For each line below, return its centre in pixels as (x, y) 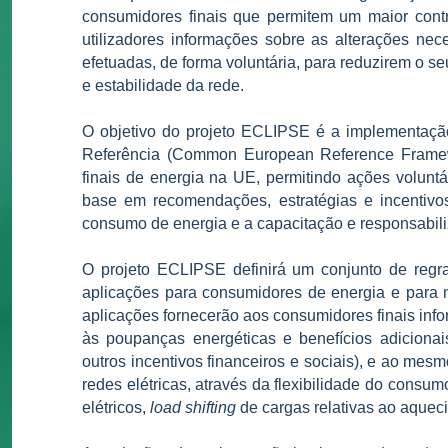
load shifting (193, 407)
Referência (121, 154)
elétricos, (116, 407)
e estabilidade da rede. (163, 85)
